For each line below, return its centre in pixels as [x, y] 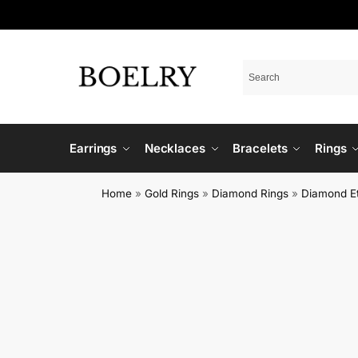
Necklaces [175, 148]
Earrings [93, 148]
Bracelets [260, 148]
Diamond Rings [251, 193]
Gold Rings [172, 193]
